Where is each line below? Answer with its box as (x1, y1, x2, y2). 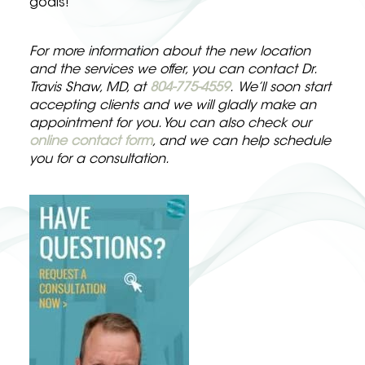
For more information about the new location (29, 46, 310, 59)
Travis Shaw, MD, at (29, 81, 150, 95)
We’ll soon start (238, 81, 331, 95)
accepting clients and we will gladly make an (29, 99, 316, 112)
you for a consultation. (29, 153, 169, 166)
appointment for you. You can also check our (29, 117, 311, 130)
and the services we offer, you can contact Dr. (29, 64, 316, 77)
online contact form (29, 135, 152, 148)
